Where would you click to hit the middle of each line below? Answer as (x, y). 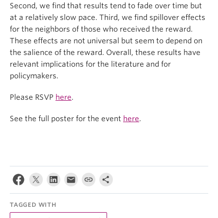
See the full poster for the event (66, 119)
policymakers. (34, 76)
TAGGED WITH (33, 205)
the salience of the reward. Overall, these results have (105, 53)
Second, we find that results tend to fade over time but (106, 6)
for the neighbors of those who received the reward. (101, 29)
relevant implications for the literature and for (90, 64)
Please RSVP (33, 97)
